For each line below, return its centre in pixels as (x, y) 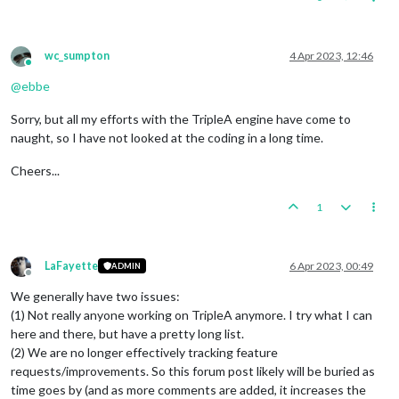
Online (44, 69)
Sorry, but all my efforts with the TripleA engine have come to (181, 118)
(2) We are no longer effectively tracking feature (144, 352)
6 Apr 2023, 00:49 (331, 265)
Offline (45, 279)
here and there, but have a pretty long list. (127, 333)
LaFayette (71, 265)
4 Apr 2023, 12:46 (331, 55)
